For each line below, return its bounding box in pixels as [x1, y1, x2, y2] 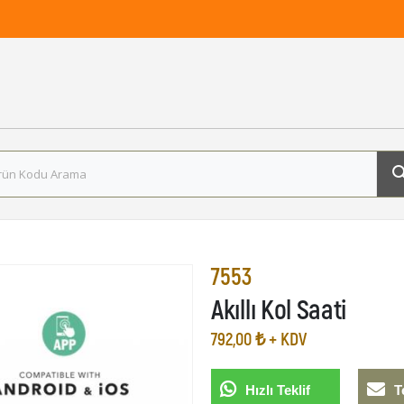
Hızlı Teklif [245, 382, 311, 399]
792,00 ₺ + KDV [211, 327, 307, 350]
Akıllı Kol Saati [211, 292, 347, 326]
